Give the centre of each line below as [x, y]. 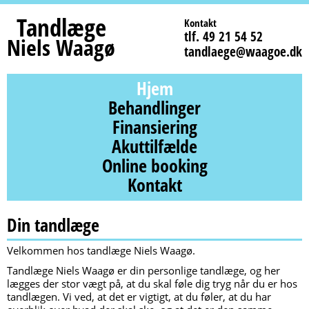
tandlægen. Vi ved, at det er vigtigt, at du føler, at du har [139, 297]
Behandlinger [154, 108]
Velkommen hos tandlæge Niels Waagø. [101, 250]
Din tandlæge [53, 225]
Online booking [154, 166]
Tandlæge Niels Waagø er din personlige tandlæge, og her [143, 270]
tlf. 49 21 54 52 [223, 37]
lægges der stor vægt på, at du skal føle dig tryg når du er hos [152, 283]
